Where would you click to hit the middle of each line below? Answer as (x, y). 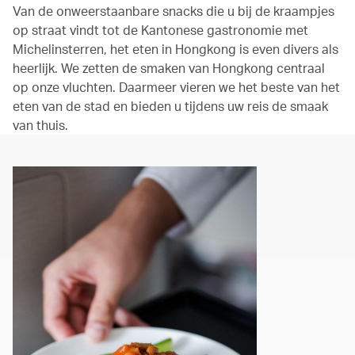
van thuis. (40, 125)
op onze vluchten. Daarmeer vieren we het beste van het (176, 87)
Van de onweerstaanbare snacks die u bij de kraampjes (174, 11)
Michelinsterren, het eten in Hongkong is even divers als (176, 49)
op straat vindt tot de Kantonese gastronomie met (160, 30)
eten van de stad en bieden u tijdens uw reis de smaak (170, 106)
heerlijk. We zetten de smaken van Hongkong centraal (169, 68)
